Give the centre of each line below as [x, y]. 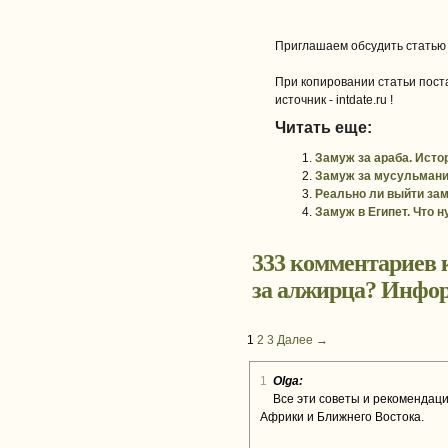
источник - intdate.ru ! [333, 100]
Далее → [302, 340]
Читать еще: [323, 127]
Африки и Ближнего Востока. [342, 417]
